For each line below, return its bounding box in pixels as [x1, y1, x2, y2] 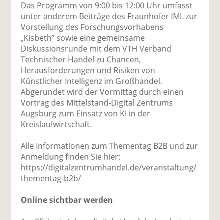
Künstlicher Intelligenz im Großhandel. [21, 75, 163, 86]
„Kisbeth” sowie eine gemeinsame [21, 32, 145, 43]
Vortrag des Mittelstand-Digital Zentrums [21, 97, 173, 108]
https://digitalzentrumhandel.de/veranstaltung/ [21, 162, 197, 173]
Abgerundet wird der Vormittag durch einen [21, 86, 184, 97]
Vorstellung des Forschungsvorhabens [21, 21, 164, 32]
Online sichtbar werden [21, 194, 113, 205]
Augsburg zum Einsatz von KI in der [21, 108, 151, 119]
